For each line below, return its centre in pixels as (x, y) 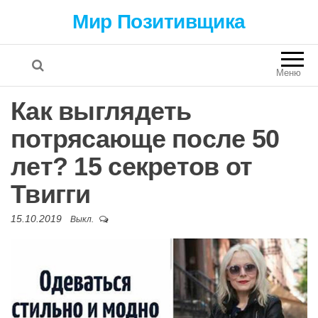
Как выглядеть (101, 111)
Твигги (51, 194)
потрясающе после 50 (145, 139)
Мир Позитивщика (159, 22)
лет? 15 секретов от (132, 166)
